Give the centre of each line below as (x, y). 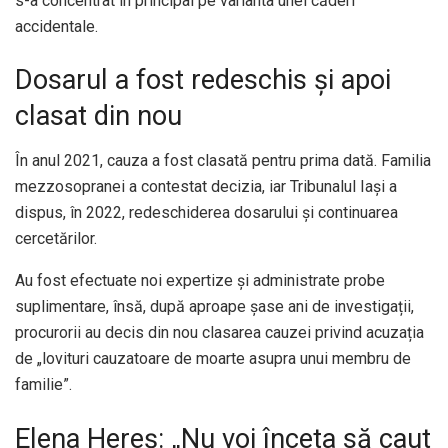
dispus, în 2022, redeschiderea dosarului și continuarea (206, 213)
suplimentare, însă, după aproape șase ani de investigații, (214, 307)
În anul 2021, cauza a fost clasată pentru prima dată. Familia (223, 161)
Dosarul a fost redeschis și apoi (203, 80)
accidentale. (56, 26)
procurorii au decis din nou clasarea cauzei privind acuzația (219, 333)
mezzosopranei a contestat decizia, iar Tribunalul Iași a (206, 187)
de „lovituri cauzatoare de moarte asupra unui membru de (213, 359)
